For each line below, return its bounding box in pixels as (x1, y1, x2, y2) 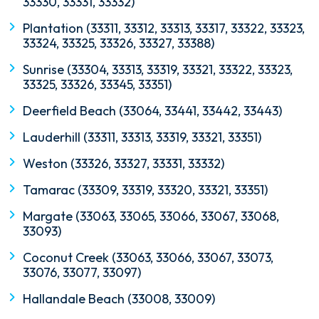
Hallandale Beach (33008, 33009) (23, 291, 215, 308)
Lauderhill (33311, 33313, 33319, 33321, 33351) (23, 129, 261, 146)
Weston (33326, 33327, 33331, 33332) (23, 155, 224, 172)
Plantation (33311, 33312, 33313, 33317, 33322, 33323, (23, 20, 305, 37)
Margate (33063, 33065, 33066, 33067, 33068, (23, 208, 279, 225)
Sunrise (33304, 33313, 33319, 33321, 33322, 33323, (23, 61, 293, 78)
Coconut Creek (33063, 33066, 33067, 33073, (23, 249, 273, 266)
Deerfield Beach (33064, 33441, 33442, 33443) (23, 103, 282, 120)
